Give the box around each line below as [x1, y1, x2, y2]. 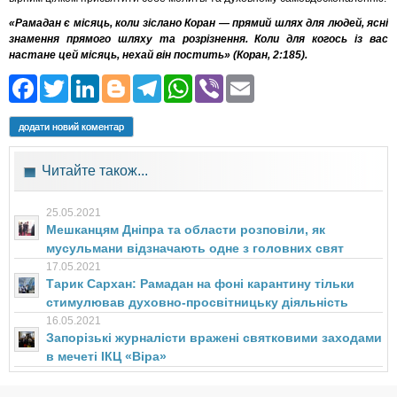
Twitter [68, 70, 152, 102]
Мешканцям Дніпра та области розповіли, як [46, 222, 325, 237]
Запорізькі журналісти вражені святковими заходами [46, 331, 382, 346]
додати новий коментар [19, 121, 124, 132]
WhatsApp [192, 70, 323, 102]
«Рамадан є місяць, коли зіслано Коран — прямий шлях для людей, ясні [9, 17, 388, 29]
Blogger [130, 70, 229, 102]
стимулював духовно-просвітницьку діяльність [46, 295, 348, 310]
